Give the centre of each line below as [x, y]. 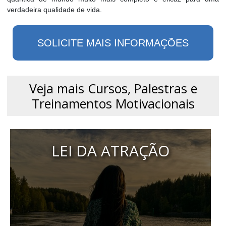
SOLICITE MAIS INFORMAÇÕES [113, 43]
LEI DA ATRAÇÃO [110, 151]
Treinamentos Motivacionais [113, 103]
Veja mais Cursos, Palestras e [113, 88]
